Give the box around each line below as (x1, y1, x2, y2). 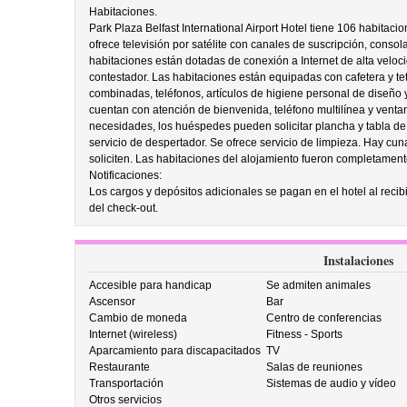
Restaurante (88, 361, 150, 373)
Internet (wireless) (88, 328, 177, 341)
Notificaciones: (88, 169, 162, 182)
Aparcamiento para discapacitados (88, 344, 261, 357)
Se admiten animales (266, 279, 372, 292)
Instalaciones (323, 251, 393, 270)
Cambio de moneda (88, 312, 187, 324)
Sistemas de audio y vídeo (266, 377, 397, 390)
